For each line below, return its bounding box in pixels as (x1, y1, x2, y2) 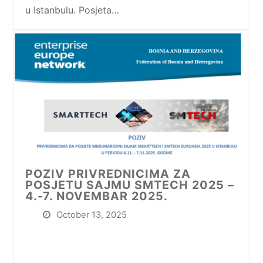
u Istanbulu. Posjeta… (25, 4, 120, 16)
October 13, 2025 (56, 209, 127, 220)
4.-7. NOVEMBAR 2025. (25, 188, 168, 203)
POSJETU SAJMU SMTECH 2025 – (25, 177, 235, 192)
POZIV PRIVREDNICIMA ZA (25, 166, 191, 181)
